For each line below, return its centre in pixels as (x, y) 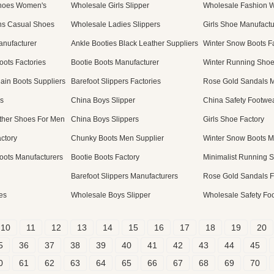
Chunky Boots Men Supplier (117, 138)
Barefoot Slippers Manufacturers (124, 176)
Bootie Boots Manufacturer (115, 62)
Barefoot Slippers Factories (116, 81)
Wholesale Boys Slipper (111, 195)
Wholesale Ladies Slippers (116, 24)
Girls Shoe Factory (234, 119)
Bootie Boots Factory (105, 157)
